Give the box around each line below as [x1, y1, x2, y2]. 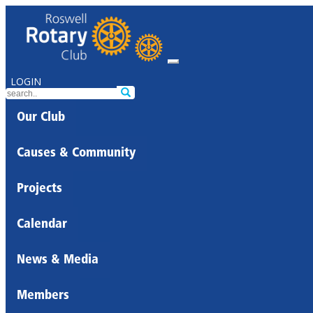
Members [17, 289, 69, 303]
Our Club [17, 111, 65, 124]
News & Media [17, 254, 99, 267]
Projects [17, 182, 62, 196]
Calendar [17, 218, 67, 231]
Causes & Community [17, 147, 136, 160]
